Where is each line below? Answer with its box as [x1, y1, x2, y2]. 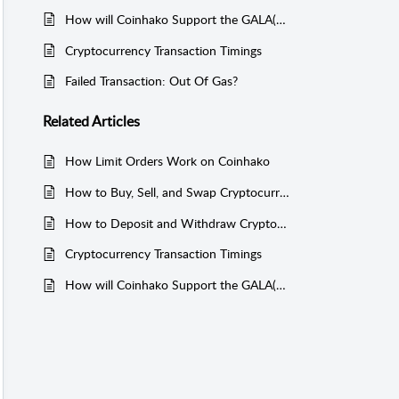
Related [43, 110, 92, 131]
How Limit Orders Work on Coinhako [65, 152, 270, 170]
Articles [92, 110, 140, 131]
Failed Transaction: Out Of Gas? [65, 72, 238, 90]
